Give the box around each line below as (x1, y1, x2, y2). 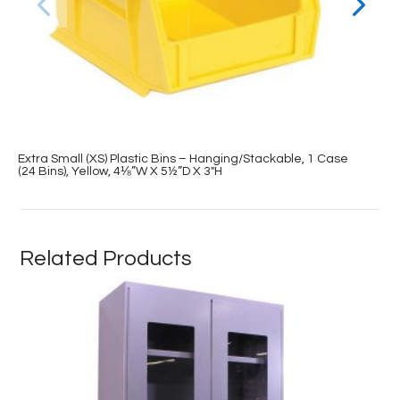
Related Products (20, 246, 193, 270)
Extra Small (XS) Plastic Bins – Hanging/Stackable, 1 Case (18, 152, 349, 165)
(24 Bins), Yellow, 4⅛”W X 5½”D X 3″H (18, 164, 223, 178)
